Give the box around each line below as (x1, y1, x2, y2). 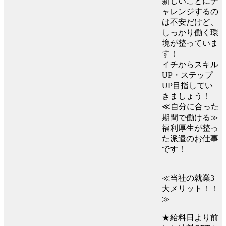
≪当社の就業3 (162, 174, 214, 183)
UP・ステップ (162, 71, 213, 80)
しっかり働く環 (162, 28, 218, 37)
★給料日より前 (162, 213, 218, 222)
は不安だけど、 (162, 18, 218, 27)
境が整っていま (162, 39, 218, 48)
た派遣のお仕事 (162, 134, 218, 143)
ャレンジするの (162, 7, 218, 16)
